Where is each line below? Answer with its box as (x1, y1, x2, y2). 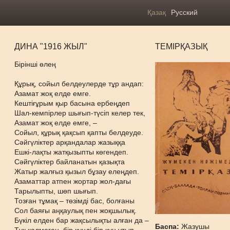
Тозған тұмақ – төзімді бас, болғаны (14, 197, 135, 205)
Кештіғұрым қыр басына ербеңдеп (14, 99, 130, 107)
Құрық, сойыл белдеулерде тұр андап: (14, 80, 144, 88)
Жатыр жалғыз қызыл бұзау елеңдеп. (14, 167, 140, 176)
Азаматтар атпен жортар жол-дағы (14, 177, 131, 185)
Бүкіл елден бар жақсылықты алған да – (14, 216, 149, 224)
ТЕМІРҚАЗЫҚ (155, 42, 208, 51)
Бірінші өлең (14, 60, 56, 68)
